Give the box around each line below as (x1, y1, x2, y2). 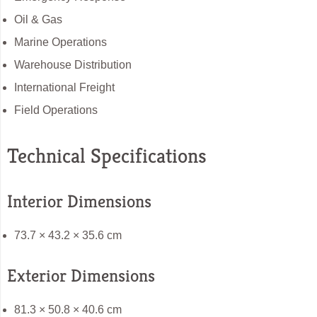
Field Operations (14, 104, 98, 117)
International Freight (14, 81, 115, 94)
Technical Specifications (7, 143, 207, 169)
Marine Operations (14, 36, 107, 49)
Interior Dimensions (7, 190, 151, 213)
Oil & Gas (14, 13, 62, 26)
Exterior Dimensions (7, 265, 155, 287)
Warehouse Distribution (14, 59, 132, 71)
